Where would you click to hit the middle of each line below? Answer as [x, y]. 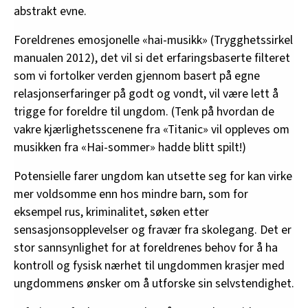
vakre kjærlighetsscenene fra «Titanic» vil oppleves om [152, 129]
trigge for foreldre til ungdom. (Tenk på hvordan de [144, 111]
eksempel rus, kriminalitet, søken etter [111, 212]
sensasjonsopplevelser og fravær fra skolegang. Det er [153, 230]
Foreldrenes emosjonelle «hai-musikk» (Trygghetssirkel [153, 40]
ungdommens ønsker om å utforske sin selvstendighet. [154, 283]
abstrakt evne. [50, 11]
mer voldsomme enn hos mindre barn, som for [131, 194]
